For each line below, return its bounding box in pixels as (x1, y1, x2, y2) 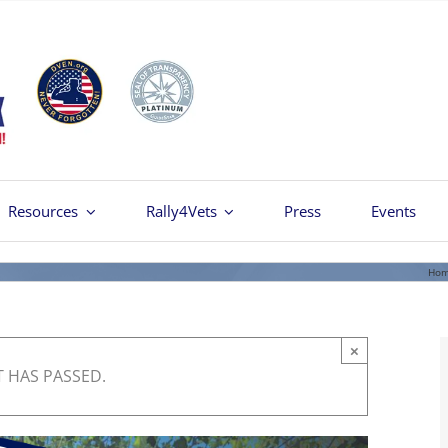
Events (371, 200, 417, 221)
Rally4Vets (145, 200, 217, 221)
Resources (8, 200, 79, 221)
